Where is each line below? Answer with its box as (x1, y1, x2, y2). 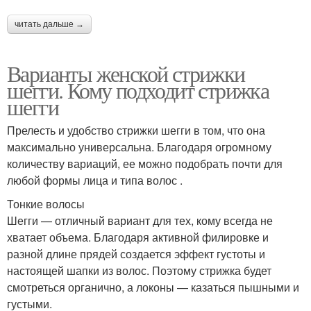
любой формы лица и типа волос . (7, 172, 183, 189)
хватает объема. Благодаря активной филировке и (7, 229, 269, 246)
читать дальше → (15, 19, 84, 30)
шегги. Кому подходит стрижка (7, 75, 269, 106)
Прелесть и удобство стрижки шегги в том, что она (7, 122, 265, 139)
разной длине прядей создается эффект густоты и (7, 246, 265, 262)
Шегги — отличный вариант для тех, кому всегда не (7, 212, 273, 229)
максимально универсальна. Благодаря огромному (7, 139, 271, 155)
